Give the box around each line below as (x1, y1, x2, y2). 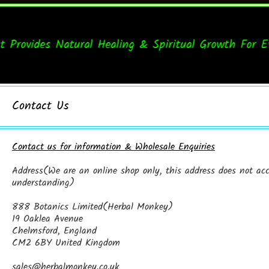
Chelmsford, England (12, 223, 97, 239)
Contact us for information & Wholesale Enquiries (12, 139, 215, 155)
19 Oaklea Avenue (12, 211, 83, 227)
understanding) (12, 175, 74, 191)
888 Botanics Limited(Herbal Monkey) (12, 199, 173, 215)
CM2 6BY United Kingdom (12, 235, 120, 251)
